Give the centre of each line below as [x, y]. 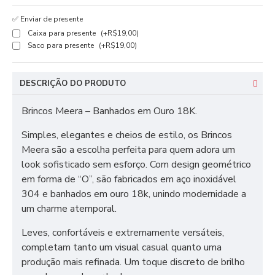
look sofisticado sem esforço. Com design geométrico [136, 165]
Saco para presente [62, 45]
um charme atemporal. [69, 209]
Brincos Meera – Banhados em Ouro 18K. [109, 111]
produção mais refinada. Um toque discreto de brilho [133, 262]
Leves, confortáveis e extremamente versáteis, [123, 233]
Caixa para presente [63, 33]
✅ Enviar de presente [48, 19]
